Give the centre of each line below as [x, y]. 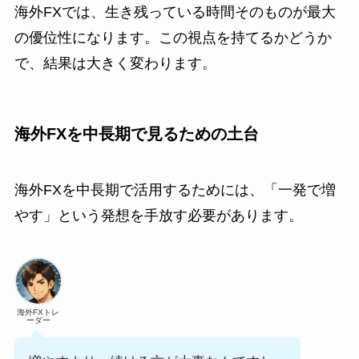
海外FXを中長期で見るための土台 [136, 134]
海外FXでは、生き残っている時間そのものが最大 [175, 12]
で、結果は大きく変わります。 [115, 64]
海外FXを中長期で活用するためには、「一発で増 [175, 190]
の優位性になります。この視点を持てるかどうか [173, 38]
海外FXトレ [38, 312]
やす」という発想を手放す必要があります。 [158, 215]
